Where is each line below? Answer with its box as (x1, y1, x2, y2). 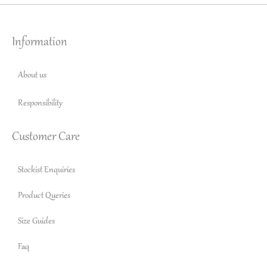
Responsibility (18, 98, 63, 109)
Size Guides (18, 216, 55, 227)
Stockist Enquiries (18, 164, 75, 176)
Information (12, 35, 67, 50)
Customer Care (12, 129, 80, 145)
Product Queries (18, 190, 70, 201)
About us (18, 70, 46, 81)
